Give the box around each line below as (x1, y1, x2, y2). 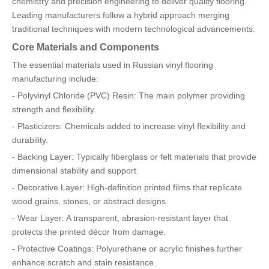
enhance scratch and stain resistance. (12, 258, 156, 268)
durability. (12, 135, 48, 145)
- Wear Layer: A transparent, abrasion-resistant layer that (12, 213, 228, 223)
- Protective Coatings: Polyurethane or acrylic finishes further (12, 244, 242, 254)
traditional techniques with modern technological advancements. (12, 24, 255, 34)
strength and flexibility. (12, 104, 96, 115)
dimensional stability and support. (12, 166, 139, 176)
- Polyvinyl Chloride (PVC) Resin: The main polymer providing (12, 91, 245, 101)
